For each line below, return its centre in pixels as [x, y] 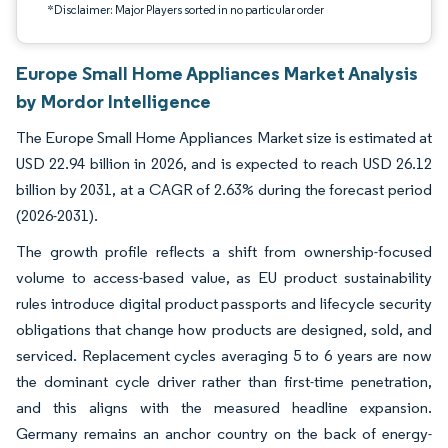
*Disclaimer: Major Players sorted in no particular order [185, 9]
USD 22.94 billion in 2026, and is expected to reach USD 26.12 [224, 163]
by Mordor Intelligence [113, 101]
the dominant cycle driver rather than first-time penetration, [224, 381]
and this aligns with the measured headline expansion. [224, 407]
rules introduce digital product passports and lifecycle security [224, 303]
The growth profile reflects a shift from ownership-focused [224, 251]
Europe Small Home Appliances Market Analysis [217, 73]
